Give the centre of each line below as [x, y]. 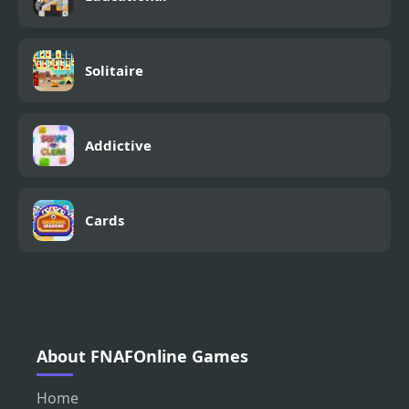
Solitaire [114, 71]
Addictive [118, 146]
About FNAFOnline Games [142, 357]
